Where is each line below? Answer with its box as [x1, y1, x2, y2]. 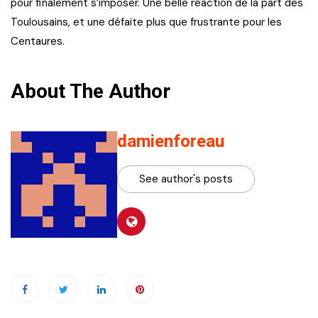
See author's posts [139, 171, 233, 186]
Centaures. [11, 33, 65, 48]
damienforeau [117, 131, 224, 151]
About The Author [11, 79, 170, 103]
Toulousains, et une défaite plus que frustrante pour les [11, 14, 282, 29]
